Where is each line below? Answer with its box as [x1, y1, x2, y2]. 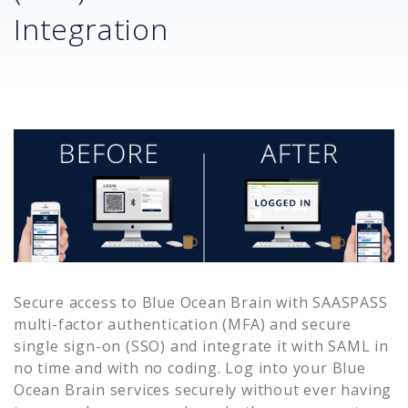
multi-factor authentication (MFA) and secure [14, 313, 352, 334]
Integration [14, 8, 168, 48]
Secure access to [14, 291, 142, 312]
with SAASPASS [271, 291, 388, 312]
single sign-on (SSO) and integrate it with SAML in [14, 335, 389, 356]
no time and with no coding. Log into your [14, 357, 328, 378]
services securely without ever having [105, 379, 393, 400]
